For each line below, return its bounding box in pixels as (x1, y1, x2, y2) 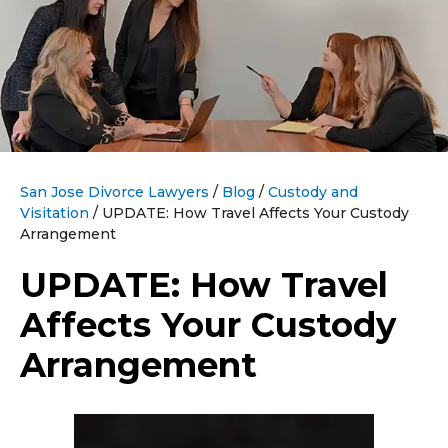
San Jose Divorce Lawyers (20, 183, 209, 201)
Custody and (268, 183, 358, 201)
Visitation (20, 204, 89, 222)
